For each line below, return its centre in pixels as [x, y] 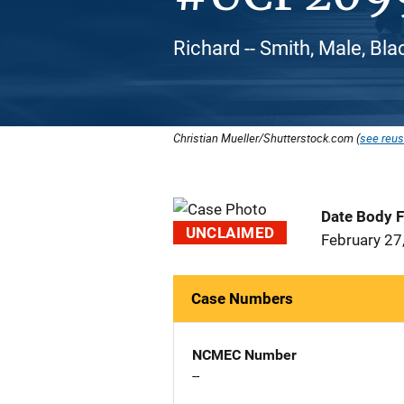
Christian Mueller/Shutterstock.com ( [266, 138]
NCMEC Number [244, 355]
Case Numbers [242, 298]
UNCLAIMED [230, 233]
